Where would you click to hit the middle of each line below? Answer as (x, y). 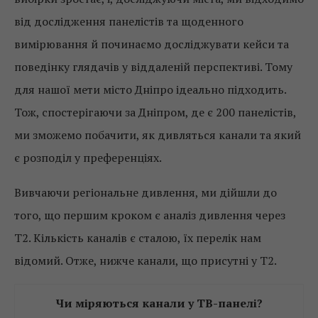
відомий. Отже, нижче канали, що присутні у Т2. (146, 261)
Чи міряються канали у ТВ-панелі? (159, 303)
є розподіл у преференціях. (88, 158)
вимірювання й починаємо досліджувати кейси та (152, 44)
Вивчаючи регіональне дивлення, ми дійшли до (146, 192)
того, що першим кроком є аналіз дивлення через (150, 215)
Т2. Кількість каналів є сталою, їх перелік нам (138, 238)
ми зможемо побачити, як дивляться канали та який (158, 135)
